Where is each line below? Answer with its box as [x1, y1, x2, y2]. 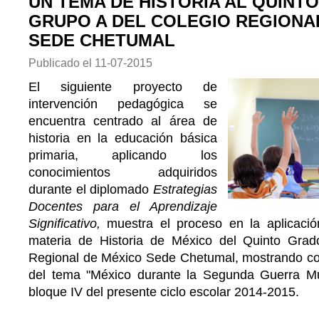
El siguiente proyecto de [28, 80, 217, 94]
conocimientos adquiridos [28, 165, 217, 179]
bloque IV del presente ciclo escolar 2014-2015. [28, 285, 299, 299]
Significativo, [28, 216, 108, 231]
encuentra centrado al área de [28, 114, 217, 128]
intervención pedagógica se [28, 97, 217, 111]
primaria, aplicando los [28, 148, 217, 162]
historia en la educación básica [28, 131, 217, 145]
